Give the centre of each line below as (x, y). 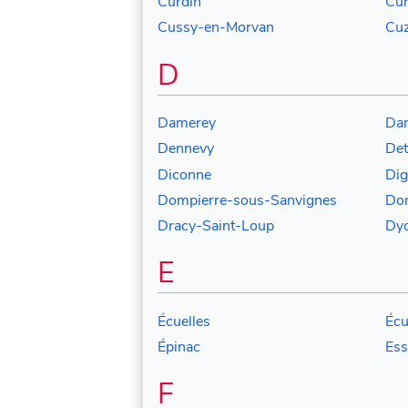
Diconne (184, 174)
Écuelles (184, 321)
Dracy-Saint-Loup (216, 226)
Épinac (179, 347)
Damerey (187, 122)
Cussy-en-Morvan (216, 28)
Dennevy (186, 149)
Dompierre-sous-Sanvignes (247, 200)
